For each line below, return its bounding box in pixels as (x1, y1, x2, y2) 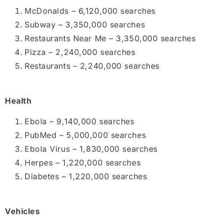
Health (5, 95, 32, 106)
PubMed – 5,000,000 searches (25, 130, 146, 140)
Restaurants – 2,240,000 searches (25, 61, 160, 71)
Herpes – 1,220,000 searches (25, 158, 141, 168)
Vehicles (5, 206, 40, 216)
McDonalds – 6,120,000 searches (25, 6, 156, 16)
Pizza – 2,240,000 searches (25, 47, 136, 57)
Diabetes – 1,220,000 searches (25, 171, 147, 182)
